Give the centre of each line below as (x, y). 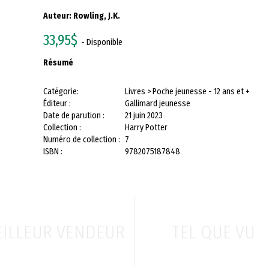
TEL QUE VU (213, 232)
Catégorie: (61, 92)
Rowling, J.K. (97, 16)
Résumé (58, 63)
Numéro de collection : (82, 140)
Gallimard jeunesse (158, 104)
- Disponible (100, 42)
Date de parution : (74, 116)
